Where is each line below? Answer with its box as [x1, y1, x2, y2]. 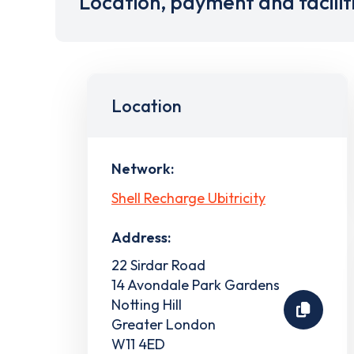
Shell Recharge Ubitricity [111, 188, 265, 207]
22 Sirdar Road [111, 255, 205, 274]
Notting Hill [111, 295, 182, 314]
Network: [111, 160, 174, 178]
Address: [111, 228, 171, 247]
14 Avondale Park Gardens [111, 275, 280, 294]
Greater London [111, 314, 216, 333]
